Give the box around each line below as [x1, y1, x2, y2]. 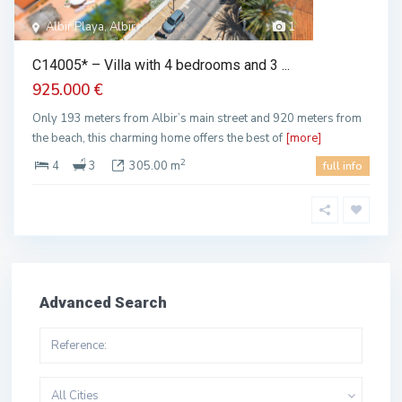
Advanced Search [39, 293, 167, 311]
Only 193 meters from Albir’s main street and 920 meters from [32, 110, 362, 127]
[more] [285, 130, 321, 146]
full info [323, 159, 363, 173]
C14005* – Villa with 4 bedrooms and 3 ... [32, 57, 290, 74]
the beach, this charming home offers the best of [32, 130, 285, 146]
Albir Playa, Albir [46, 19, 135, 35]
